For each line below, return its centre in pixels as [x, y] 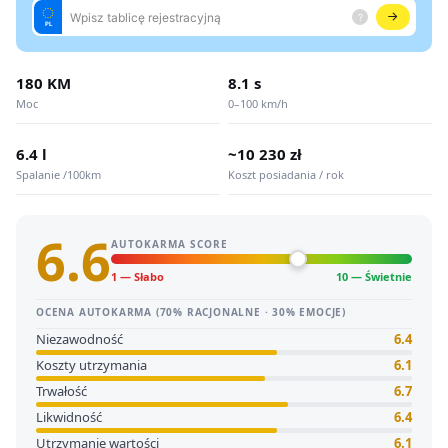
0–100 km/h [258, 103]
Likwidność [69, 417]
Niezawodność [79, 339]
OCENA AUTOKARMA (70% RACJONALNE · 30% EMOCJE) [191, 312]
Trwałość [61, 391]
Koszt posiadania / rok [286, 174]
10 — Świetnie [374, 276]
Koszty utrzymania [91, 365]
